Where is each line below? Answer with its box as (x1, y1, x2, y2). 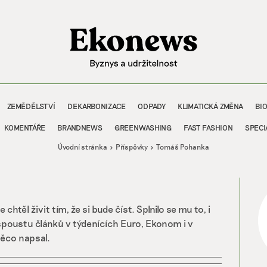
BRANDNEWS (57, 122, 103, 132)
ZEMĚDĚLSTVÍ (7, 101, 55, 111)
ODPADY (138, 101, 166, 111)
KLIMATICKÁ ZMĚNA (178, 101, 243, 111)
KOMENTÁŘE (4, 122, 45, 132)
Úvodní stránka (57, 142, 107, 151)
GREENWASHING (114, 122, 172, 132)
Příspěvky (116, 142, 148, 151)
